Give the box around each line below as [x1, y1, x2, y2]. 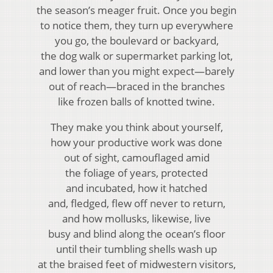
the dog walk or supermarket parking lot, [40, 49, 233, 63]
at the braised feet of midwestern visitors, [37, 257, 236, 272]
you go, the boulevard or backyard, [54, 34, 219, 48]
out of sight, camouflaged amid [63, 151, 210, 165]
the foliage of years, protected [65, 166, 208, 180]
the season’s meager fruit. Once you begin [37, 3, 236, 18]
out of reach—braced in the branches [48, 79, 225, 94]
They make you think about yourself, [50, 120, 223, 135]
